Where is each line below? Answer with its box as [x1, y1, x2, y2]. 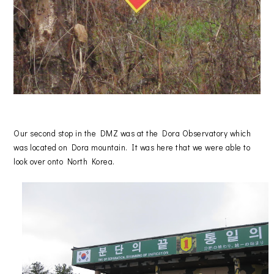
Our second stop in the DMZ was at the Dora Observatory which [13, 127, 251, 138]
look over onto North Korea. [13, 155, 115, 166]
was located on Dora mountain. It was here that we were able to [13, 141, 251, 152]
